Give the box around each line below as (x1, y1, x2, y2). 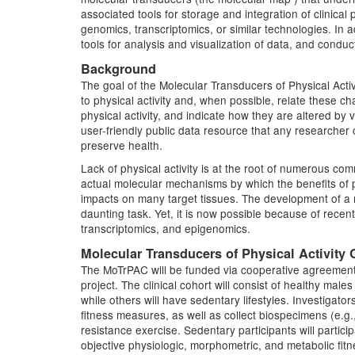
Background (81, 59, 156, 78)
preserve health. (81, 137, 162, 153)
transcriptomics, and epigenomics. (81, 220, 250, 236)
